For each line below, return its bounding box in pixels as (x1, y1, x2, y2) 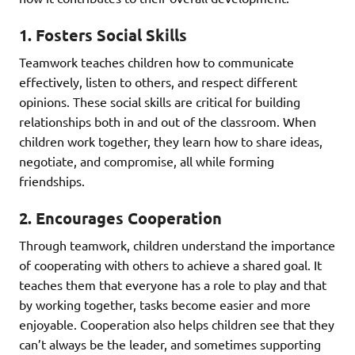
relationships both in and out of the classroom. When (19, 113, 316, 129)
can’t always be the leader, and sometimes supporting (19, 335, 321, 352)
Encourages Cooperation (36, 207, 222, 228)
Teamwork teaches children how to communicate (19, 53, 294, 70)
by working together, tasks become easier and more (19, 296, 311, 312)
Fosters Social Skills (36, 24, 187, 45)
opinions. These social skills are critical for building (19, 93, 300, 109)
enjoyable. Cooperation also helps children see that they (19, 315, 334, 332)
